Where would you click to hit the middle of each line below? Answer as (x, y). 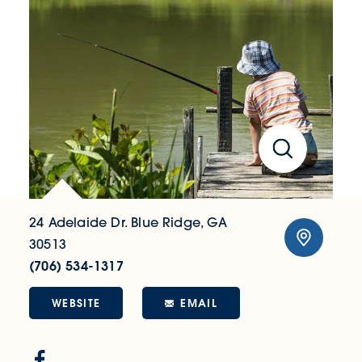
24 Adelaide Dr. (78, 223)
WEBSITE (76, 303)
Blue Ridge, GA (179, 223)
